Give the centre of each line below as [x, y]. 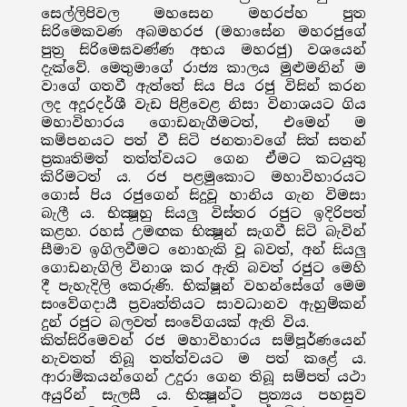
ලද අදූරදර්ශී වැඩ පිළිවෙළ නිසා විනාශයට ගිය [203, 104]
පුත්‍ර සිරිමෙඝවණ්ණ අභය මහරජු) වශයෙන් [203, 50]
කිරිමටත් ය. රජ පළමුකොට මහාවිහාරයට [203, 177]
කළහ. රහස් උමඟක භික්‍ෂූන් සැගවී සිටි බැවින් [203, 232]
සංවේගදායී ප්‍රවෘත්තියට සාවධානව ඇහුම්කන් [203, 304]
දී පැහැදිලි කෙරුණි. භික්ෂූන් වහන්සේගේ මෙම [203, 286]
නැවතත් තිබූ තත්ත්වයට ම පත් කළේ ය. [203, 359]
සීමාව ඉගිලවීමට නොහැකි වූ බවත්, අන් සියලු [203, 250]
